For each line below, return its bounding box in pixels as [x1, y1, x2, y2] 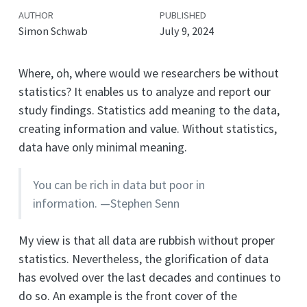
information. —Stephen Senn [33, 195, 180, 211]
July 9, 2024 [160, 23, 214, 38]
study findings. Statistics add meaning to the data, [19, 102, 280, 119]
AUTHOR [19, 8, 53, 21]
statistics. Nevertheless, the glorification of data [19, 251, 269, 267]
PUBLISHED [160, 8, 206, 21]
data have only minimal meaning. [19, 139, 187, 156]
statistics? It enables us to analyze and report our [19, 84, 271, 100]
